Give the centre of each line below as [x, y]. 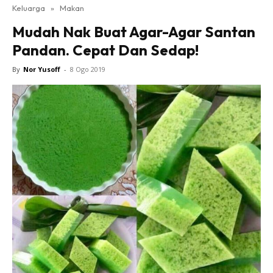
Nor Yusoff [42, 69]
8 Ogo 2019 [88, 69]
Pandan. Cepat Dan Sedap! [105, 50]
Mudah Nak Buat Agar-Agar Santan [134, 32]
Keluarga [29, 8]
